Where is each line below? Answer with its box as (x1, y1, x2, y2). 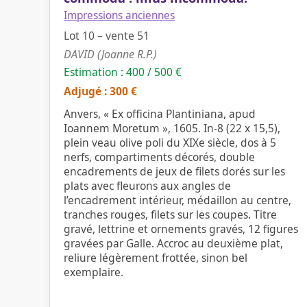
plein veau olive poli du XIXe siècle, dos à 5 (64, 135, 276, 150)
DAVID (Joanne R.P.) (64, 47, 157, 62)
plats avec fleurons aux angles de (64, 178, 231, 193)
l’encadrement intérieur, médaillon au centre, (64, 193, 291, 208)
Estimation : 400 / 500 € (64, 64, 182, 79)
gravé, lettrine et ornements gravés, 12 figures (64, 221, 298, 236)
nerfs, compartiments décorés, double (64, 149, 255, 164)
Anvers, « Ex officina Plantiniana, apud (64, 106, 256, 121)
